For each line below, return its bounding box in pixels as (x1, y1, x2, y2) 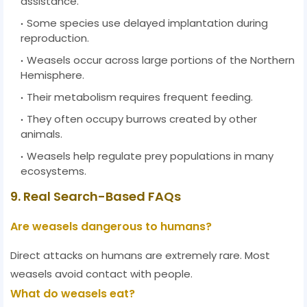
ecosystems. (21, 164, 86, 179)
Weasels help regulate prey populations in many (27, 149, 273, 164)
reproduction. (21, 31, 89, 46)
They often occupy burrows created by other (27, 112, 257, 127)
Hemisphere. (21, 68, 84, 83)
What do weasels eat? (10, 286, 135, 302)
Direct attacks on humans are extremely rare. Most (10, 248, 270, 263)
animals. (21, 127, 62, 142)
